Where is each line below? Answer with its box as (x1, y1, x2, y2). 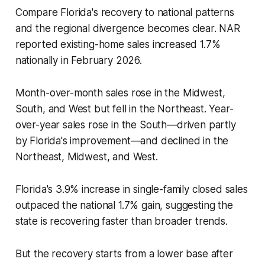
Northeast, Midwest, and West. (15, 151, 158, 163)
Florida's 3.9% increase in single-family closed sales (15, 183, 248, 196)
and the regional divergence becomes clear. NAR (15, 22, 240, 35)
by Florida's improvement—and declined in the (15, 135, 229, 147)
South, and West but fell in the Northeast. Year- (15, 103, 234, 115)
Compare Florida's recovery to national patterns (15, 7, 234, 19)
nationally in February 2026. (15, 54, 142, 67)
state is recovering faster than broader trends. (15, 215, 228, 228)
